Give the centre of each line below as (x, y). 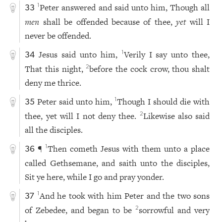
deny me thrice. (53, 83)
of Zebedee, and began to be (80, 210)
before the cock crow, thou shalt (150, 69)
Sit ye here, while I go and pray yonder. (95, 177)
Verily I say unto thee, (167, 55)
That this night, (55, 69)
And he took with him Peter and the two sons (125, 196)
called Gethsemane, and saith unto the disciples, (117, 163)
